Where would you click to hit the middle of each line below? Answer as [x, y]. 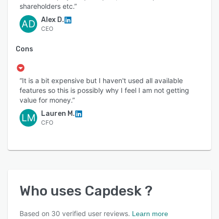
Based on [35, 214]
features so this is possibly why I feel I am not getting [104, 90]
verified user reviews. [95, 214]
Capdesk [115, 191]
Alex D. [53, 20]
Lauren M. [58, 114]
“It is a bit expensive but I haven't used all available [101, 81]
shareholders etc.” [48, 6]
